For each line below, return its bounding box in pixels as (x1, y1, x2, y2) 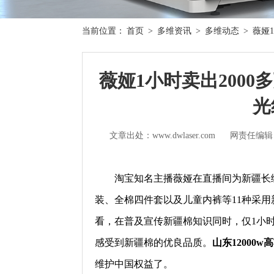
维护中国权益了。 (95, 258, 174, 269)
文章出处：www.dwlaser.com (109, 130, 216, 140)
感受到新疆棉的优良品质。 (95, 237, 213, 248)
